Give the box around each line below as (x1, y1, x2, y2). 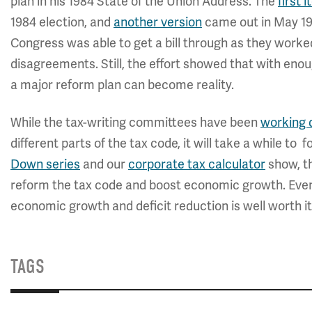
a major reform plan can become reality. (10, 77, 234, 93)
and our (80, 156, 128, 172)
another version (114, 14, 202, 30)
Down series (10, 156, 80, 172)
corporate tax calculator (128, 156, 265, 172)
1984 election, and (10, 14, 114, 30)
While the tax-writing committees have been (10, 114, 260, 130)
